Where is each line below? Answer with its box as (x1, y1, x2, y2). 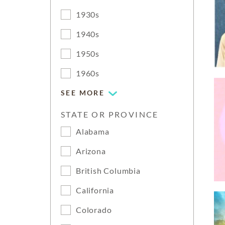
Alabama (76, 127, 109, 136)
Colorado (76, 205, 112, 214)
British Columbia (76, 166, 141, 175)
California (76, 185, 114, 195)
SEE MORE (61, 88, 105, 97)
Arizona (76, 146, 106, 156)
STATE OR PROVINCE (61, 109, 159, 119)
